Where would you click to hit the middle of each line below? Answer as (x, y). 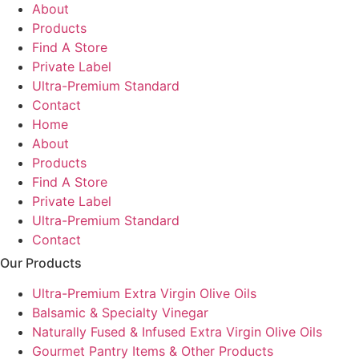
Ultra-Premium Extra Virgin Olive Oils (144, 293)
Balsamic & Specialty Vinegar (120, 312)
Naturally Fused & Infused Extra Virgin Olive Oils (177, 331)
